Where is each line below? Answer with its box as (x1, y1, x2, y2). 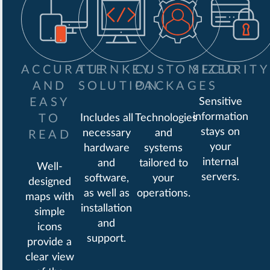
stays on (201, 127, 240, 138)
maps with (25, 192, 74, 203)
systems (144, 143, 183, 154)
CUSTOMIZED (135, 64, 240, 77)
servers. (201, 172, 240, 183)
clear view (25, 252, 74, 263)
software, (84, 173, 129, 184)
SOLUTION (78, 80, 159, 93)
